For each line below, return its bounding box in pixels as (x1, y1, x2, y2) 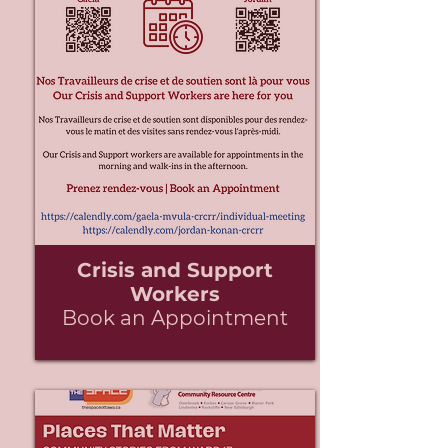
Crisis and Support (76, 258, 273, 282)
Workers (129, 282, 220, 306)
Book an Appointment (61, 306, 288, 330)
